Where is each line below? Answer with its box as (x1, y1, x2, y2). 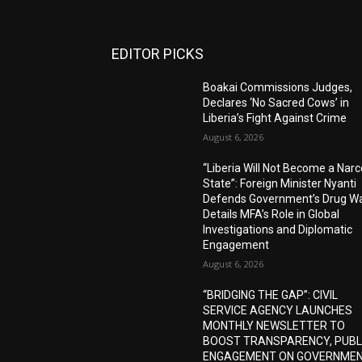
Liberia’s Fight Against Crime (203, 111, 347, 124)
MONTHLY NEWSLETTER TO (203, 318, 346, 332)
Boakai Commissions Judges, (203, 80, 353, 94)
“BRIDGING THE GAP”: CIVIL (203, 288, 339, 301)
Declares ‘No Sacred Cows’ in (203, 95, 350, 109)
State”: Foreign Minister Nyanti (203, 176, 357, 190)
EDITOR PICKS (112, 44, 204, 62)
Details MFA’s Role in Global (203, 207, 340, 221)
